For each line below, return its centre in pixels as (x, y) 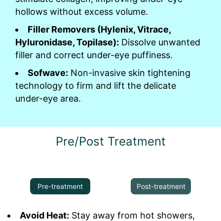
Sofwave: (48, 73)
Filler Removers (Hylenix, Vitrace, (99, 29)
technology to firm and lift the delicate (96, 86)
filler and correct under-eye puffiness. (94, 55)
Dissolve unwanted (160, 42)
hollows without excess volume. (82, 12)
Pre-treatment (60, 186)
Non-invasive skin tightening (129, 73)
